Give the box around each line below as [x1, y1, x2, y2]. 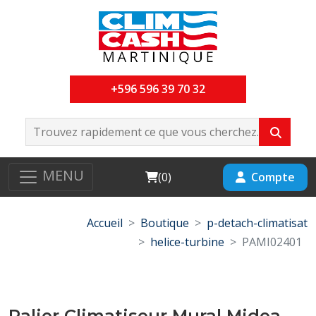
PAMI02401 [242, 234, 302, 250]
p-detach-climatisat [207, 215, 308, 231]
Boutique [140, 215, 189, 231]
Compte [251, 169, 295, 185]
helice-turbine [150, 234, 224, 250]
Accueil [87, 215, 123, 231]
